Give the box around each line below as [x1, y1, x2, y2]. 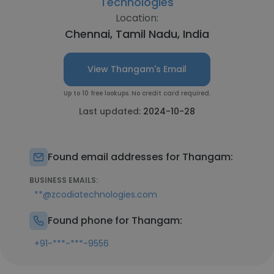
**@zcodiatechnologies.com [34, 188, 157, 201]
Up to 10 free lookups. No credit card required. [64, 89, 210, 98]
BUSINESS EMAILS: [29, 175, 98, 185]
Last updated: [79, 105, 143, 117]
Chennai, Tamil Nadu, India [65, 26, 209, 42]
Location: [116, 11, 158, 25]
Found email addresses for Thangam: [48, 150, 233, 164]
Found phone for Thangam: [48, 213, 182, 228]
